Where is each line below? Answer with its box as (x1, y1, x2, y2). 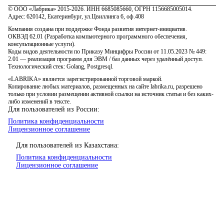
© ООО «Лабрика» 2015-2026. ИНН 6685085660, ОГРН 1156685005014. (8, 5, 192, 12)
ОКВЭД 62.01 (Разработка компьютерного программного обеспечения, (8, 33, 187, 40)
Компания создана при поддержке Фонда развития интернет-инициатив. (8, 25, 187, 32)
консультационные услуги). (8, 40, 75, 47)
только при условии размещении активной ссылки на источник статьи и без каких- (8, 90, 213, 97)
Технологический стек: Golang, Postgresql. (8, 63, 113, 70)
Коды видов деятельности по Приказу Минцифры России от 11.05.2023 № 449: (8, 48, 206, 55)
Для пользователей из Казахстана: (16, 141, 119, 149)
